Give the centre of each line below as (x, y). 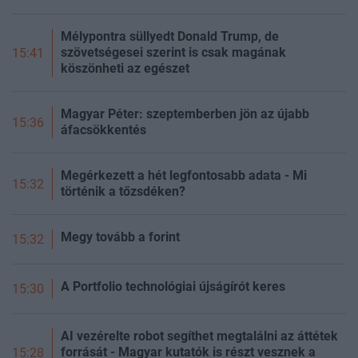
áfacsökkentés (103, 130)
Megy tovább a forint (120, 237)
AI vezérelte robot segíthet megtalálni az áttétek (199, 336)
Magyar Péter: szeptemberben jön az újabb (185, 114)
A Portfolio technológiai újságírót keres (173, 287)
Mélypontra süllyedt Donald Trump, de (170, 37)
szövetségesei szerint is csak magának (173, 53)
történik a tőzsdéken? (123, 192)
